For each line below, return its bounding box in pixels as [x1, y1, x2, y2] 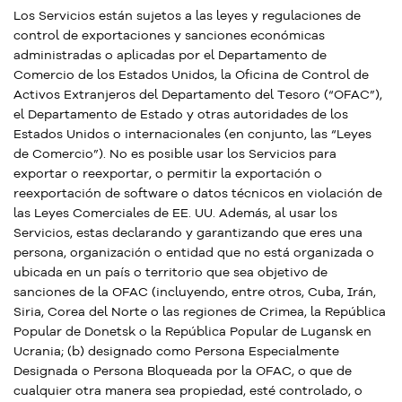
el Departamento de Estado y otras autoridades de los [13, 106, 348, 122]
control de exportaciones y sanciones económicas [13, 27, 325, 43]
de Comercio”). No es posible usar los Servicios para [13, 145, 336, 162]
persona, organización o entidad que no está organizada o [13, 244, 374, 260]
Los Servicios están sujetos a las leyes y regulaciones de [13, 7, 361, 23]
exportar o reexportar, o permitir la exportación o [13, 165, 322, 181]
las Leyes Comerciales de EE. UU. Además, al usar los [13, 205, 337, 221]
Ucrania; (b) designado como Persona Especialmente [13, 343, 339, 359]
